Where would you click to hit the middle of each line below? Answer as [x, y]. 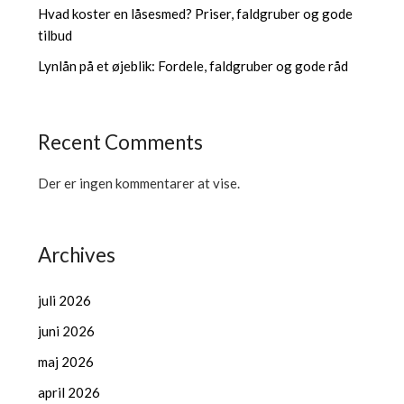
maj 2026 [66, 361]
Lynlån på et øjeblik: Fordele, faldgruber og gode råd [193, 65]
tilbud [55, 35]
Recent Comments [121, 142]
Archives [77, 254]
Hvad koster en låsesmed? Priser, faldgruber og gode [196, 13]
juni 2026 [67, 331]
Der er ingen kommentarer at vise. [139, 183]
